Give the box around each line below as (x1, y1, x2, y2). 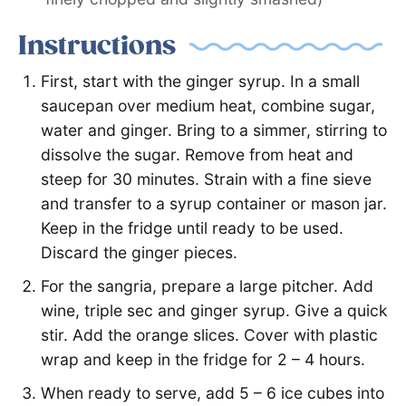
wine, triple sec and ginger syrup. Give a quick (41, 301, 388, 321)
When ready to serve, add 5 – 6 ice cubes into (41, 383, 384, 403)
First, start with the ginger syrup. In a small (41, 72, 360, 92)
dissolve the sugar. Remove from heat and (41, 145, 353, 165)
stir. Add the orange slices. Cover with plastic (41, 325, 378, 345)
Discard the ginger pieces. (41, 243, 237, 263)
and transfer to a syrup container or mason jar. (41, 194, 387, 214)
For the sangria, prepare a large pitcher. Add (41, 276, 373, 296)
